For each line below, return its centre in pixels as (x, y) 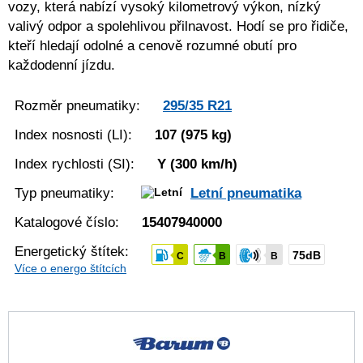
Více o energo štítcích (70, 268)
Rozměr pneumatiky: (77, 106)
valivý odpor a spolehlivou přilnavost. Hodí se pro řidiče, (178, 26)
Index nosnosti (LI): (73, 135)
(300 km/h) (204, 164)
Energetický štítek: (72, 252)
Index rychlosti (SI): (75, 164)
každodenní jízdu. (62, 65)
